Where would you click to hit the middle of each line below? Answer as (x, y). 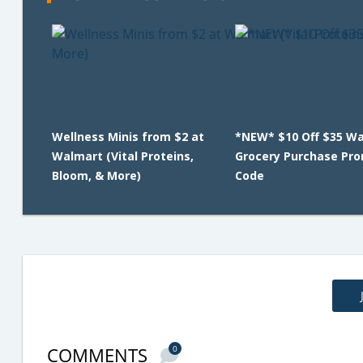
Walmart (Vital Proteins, (123, 156)
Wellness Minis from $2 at (128, 137)
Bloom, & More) (96, 175)
